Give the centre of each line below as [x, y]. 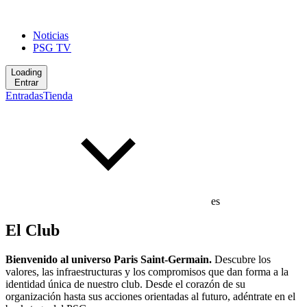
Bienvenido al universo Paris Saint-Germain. [110, 259]
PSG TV [52, 48]
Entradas [24, 96]
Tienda [58, 96]
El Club [33, 230]
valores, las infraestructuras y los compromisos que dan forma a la [147, 271]
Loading [26, 72]
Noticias [51, 35]
